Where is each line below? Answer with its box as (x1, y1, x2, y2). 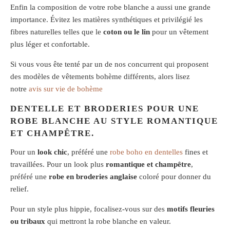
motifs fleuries (167, 204, 215, 213)
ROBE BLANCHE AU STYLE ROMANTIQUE (10, 116, 218, 126)
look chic (37, 147, 67, 156)
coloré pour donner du (137, 172, 211, 181)
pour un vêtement (150, 27, 208, 36)
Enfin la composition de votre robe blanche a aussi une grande (10, 3, 210, 11)
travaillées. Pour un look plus (10, 160, 106, 168)
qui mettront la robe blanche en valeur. (45, 217, 171, 225)
